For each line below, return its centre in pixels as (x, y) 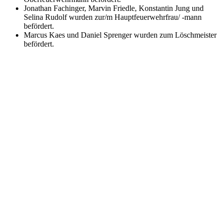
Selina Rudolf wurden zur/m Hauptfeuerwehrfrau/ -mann (113, 17)
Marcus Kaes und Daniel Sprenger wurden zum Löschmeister (120, 35)
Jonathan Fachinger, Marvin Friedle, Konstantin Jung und (114, 8)
